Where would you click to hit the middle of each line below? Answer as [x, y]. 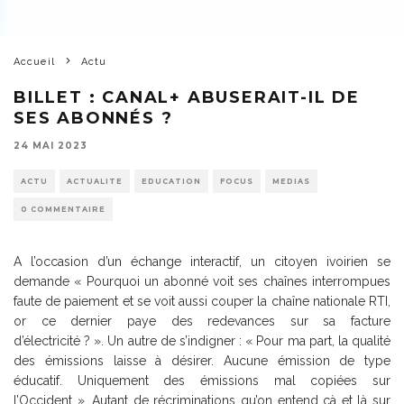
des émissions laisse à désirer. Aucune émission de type [202, 360]
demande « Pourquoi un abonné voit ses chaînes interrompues [202, 281]
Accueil [34, 61]
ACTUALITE [95, 181]
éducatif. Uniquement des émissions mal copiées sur [202, 380]
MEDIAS [291, 181]
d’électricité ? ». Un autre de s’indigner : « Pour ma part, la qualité [202, 340]
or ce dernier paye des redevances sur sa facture [202, 321]
